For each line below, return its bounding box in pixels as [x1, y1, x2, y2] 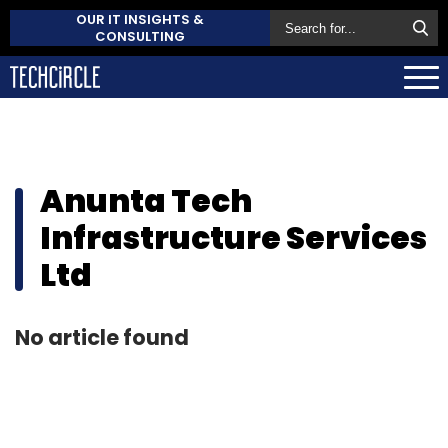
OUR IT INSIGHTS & [76, 10, 204, 29]
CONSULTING [95, 27, 185, 46]
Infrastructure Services [40, 215, 427, 260]
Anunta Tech [40, 178, 252, 223]
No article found [15, 322, 189, 352]
